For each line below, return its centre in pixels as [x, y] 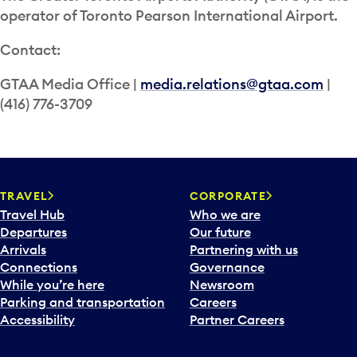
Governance [227, 267]
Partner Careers [237, 320]
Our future [220, 232]
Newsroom [222, 285]
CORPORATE [228, 196]
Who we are [225, 215]
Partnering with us [243, 250]
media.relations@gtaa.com [232, 84]
